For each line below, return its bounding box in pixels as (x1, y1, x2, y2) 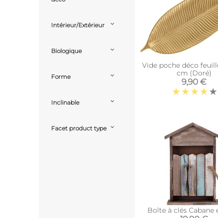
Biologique (51, 47, 82, 55)
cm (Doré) (176, 69, 212, 77)
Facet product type (51, 125, 107, 132)
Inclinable (51, 99, 79, 107)
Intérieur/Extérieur (51, 21, 105, 29)
